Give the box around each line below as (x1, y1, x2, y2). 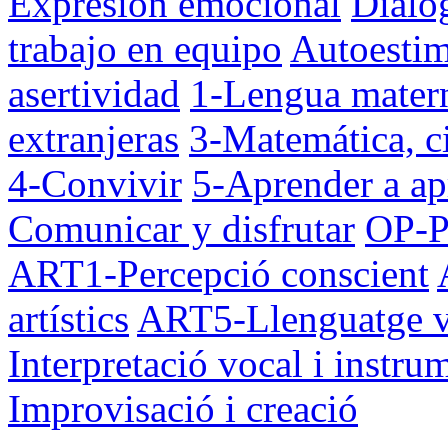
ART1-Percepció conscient (8, 251, 429, 295)
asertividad (8, 71, 180, 115)
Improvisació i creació (8, 386, 358, 430)
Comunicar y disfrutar (8, 206, 355, 250)
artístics (8, 296, 129, 340)
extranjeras (8, 116, 179, 160)
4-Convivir (8, 161, 182, 205)
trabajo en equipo (8, 26, 282, 70)
